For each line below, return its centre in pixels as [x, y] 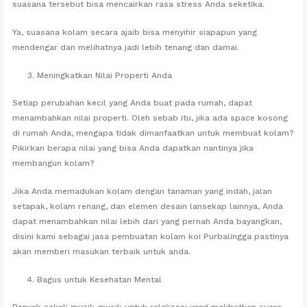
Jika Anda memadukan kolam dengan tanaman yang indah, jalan [143, 192]
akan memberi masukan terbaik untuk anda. [102, 252]
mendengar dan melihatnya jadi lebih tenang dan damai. [126, 47]
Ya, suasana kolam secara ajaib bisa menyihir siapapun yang [135, 32]
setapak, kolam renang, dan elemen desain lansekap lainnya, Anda [148, 207]
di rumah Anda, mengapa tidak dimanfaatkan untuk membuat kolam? [153, 133]
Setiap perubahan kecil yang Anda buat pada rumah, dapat [133, 102]
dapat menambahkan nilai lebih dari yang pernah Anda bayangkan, [147, 222]
